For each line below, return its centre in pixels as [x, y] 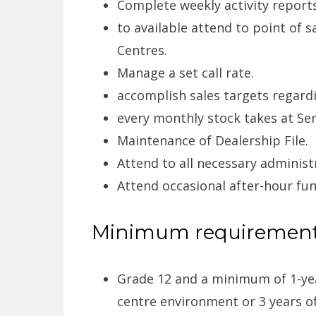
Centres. [142, 50]
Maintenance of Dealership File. [212, 140]
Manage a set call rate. [185, 73]
